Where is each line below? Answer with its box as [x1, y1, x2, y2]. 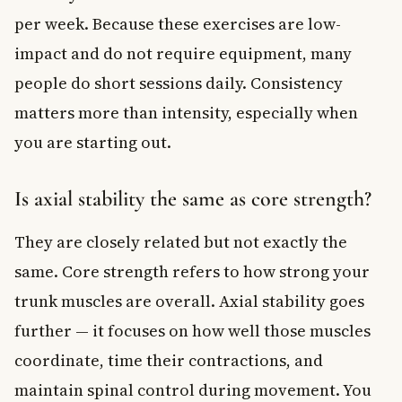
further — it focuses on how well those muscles [14, 319, 371, 342]
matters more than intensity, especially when [14, 100, 358, 124]
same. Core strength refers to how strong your [14, 259, 370, 283]
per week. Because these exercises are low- [14, 12, 341, 35]
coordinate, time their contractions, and [14, 348, 323, 371]
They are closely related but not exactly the [14, 230, 347, 253]
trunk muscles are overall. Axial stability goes [14, 289, 364, 312]
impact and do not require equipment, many [14, 41, 352, 65]
